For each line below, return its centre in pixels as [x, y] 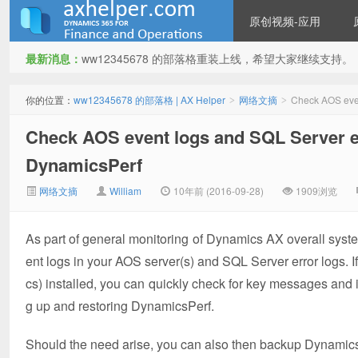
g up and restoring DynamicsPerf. [120, 306]
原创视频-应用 [285, 21]
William [125, 191]
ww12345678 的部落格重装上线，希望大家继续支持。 [217, 58]
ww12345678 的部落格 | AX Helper [149, 99]
